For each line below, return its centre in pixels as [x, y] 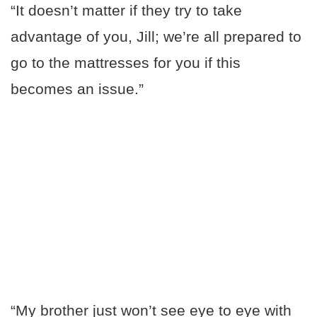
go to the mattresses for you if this [126, 63]
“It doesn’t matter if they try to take [126, 11]
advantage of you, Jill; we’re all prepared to [156, 37]
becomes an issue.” [77, 89]
